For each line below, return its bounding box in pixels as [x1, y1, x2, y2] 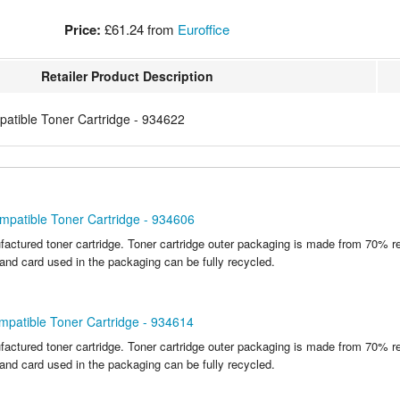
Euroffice [178, 19, 230, 38]
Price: [64, 19, 102, 39]
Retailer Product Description [40, 66, 213, 85]
